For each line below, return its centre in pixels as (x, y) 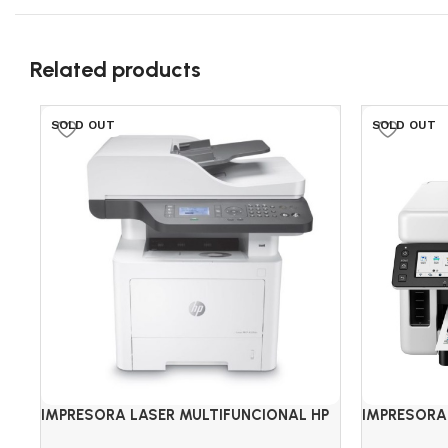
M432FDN (75, 436)
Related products (115, 69)
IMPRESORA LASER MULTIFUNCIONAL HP (185, 415)
